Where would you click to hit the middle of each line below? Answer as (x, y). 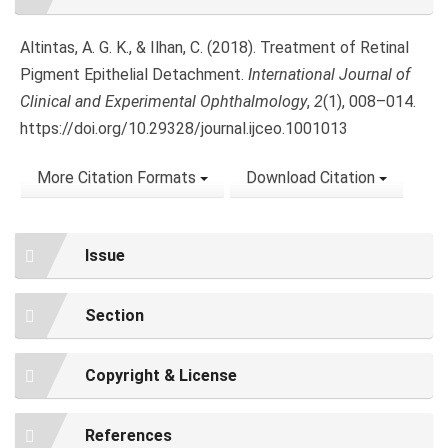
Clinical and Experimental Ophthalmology (163, 102)
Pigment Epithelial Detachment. (134, 75)
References (128, 436)
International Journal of (329, 75)
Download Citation (312, 178)
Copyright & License (161, 376)
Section (114, 316)
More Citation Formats (118, 178)
